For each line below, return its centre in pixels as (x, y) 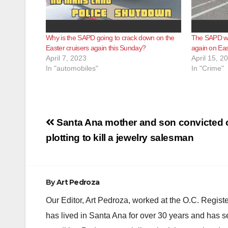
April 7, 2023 (66, 58)
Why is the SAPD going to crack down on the (110, 38)
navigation (87, 141)
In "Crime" (207, 68)
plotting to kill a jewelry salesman (120, 138)
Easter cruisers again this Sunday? (96, 48)
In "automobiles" (72, 68)
